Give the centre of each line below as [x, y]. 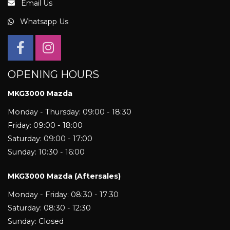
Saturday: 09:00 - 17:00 [50, 138]
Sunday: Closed [36, 221]
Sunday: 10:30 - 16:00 [46, 152]
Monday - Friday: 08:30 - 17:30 [63, 194]
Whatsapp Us [43, 21]
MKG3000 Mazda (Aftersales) [64, 176]
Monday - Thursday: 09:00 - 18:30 [70, 112]
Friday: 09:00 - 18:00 [45, 125]
